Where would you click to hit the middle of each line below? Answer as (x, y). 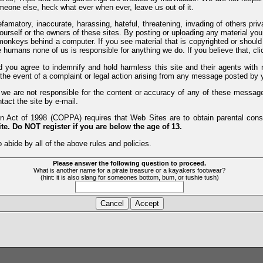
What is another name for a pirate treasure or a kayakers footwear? (129, 170)
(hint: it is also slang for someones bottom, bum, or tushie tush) (129, 177)
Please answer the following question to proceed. (129, 163)
